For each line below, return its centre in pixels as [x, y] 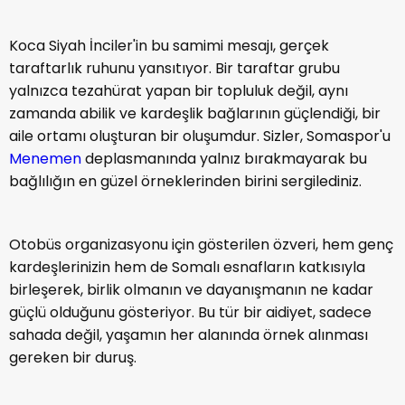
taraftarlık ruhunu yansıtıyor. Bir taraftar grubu [174, 69]
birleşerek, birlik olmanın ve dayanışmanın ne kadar [191, 290]
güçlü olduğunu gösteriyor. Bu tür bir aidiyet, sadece [190, 313]
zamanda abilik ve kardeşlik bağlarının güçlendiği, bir [195, 114]
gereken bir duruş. [73, 358]
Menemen [45, 159]
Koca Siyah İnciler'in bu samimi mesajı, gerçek [169, 46]
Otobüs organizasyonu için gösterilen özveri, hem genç [201, 245]
